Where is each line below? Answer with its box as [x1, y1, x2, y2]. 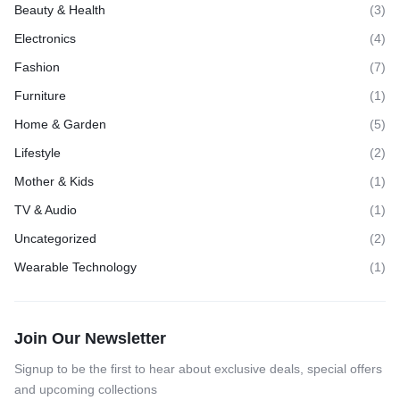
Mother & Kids [14, 174, 94, 188]
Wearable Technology [14, 260, 137, 274]
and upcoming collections [14, 382, 157, 396]
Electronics [14, 31, 76, 46]
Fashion [14, 60, 60, 74]
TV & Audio [14, 203, 77, 217]
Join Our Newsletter [14, 329, 166, 347]
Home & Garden [14, 117, 106, 131]
